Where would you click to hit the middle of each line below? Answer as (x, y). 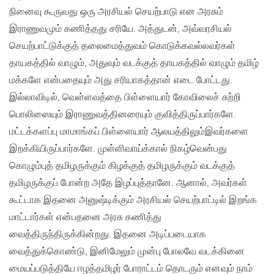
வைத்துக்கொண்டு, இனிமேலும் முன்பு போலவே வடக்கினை (127, 251)
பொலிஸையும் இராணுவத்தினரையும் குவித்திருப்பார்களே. (123, 114)
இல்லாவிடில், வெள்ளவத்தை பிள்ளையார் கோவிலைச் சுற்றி (125, 97)
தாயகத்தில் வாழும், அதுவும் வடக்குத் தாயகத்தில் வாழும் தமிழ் (134, 63)
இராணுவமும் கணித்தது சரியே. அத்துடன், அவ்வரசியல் (120, 29)
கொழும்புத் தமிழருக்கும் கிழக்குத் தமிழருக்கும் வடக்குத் (122, 166)
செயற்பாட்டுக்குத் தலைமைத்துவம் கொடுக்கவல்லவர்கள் (122, 46)
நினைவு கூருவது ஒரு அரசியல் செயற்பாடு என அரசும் (116, 12)
